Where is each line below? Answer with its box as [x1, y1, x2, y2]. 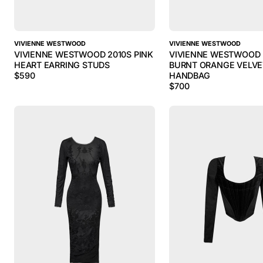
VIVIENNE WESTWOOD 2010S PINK [14, 49, 153, 59]
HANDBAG [169, 70, 210, 80]
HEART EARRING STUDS [14, 60, 110, 70]
